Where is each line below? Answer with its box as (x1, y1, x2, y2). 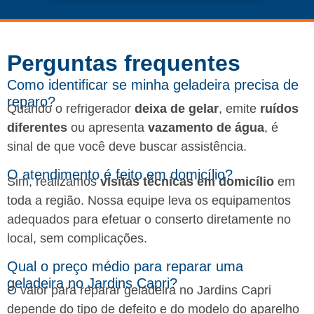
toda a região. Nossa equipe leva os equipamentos (7, 193, 291, 208)
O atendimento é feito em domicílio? (7, 167, 233, 183)
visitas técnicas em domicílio (100, 175, 274, 189)
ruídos (260, 102, 299, 116)
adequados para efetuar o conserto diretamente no (7, 212, 291, 227)
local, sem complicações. (7, 231, 147, 246)
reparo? (7, 94, 55, 110)
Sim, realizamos (7, 175, 100, 189)
